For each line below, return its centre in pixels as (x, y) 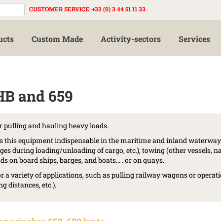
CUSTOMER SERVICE (59, 9)
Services (194, 39)
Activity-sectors (131, 39)
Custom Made (57, 39)
